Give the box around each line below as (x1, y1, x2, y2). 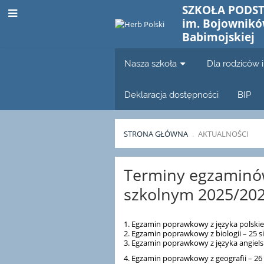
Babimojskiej (182, 29, 255, 45)
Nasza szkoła (124, 58, 177, 68)
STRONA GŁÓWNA (124, 128, 189, 140)
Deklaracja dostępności (124, 90, 219, 100)
